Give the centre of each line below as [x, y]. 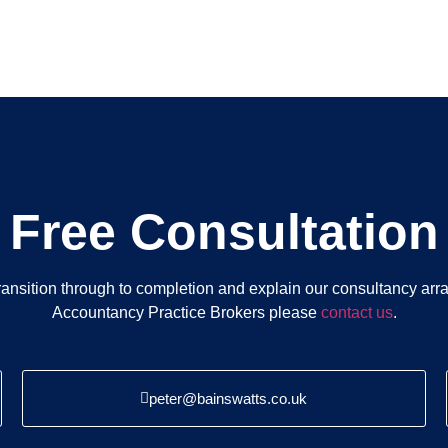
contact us [356, 313]
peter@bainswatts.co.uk [228, 398]
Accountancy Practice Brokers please [186, 313]
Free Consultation [224, 232]
